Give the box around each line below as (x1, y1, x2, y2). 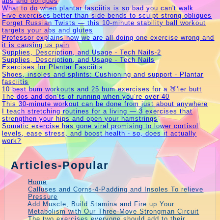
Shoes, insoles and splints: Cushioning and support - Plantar (2, 71, 204, 79)
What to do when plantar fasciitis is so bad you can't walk (2, 4, 194, 12)
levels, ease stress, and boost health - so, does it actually (2, 130, 197, 137)
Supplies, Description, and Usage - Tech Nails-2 (2, 49, 162, 56)
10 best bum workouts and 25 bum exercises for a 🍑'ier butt (2, 85, 202, 93)
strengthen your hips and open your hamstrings (2, 115, 158, 123)
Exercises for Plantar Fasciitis (2, 63, 104, 71)
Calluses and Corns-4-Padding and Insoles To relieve (28, 186, 204, 193)
